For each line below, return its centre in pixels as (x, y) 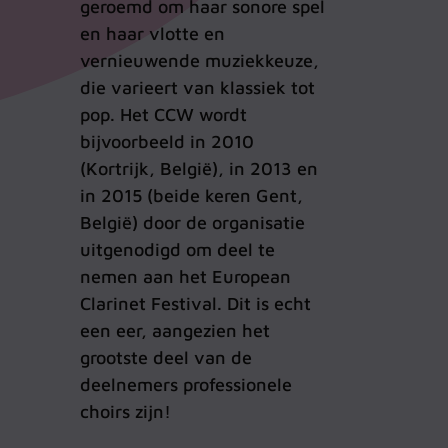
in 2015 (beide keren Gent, (191, 196)
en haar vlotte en (152, 34)
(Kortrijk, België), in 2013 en (199, 169)
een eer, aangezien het (175, 331)
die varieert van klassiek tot (197, 88)
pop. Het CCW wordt (163, 115)
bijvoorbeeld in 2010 (167, 142)
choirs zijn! (125, 412)
